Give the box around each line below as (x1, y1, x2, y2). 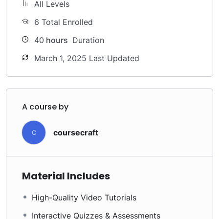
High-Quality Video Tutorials (32, 193, 136, 202)
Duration (70, 35, 104, 45)
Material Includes (22, 169, 110, 183)
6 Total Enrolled (34, 17, 93, 27)
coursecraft (53, 127, 98, 137)
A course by (22, 101, 68, 112)
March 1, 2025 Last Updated (34, 53, 139, 63)
